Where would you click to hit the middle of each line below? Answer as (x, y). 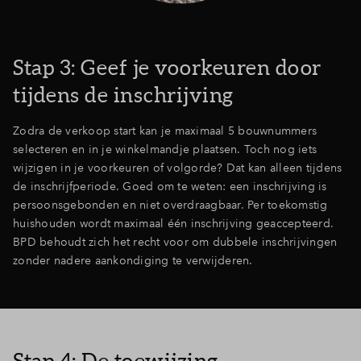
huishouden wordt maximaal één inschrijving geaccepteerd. (173, 223)
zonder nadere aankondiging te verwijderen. (135, 260)
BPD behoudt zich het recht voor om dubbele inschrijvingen (175, 242)
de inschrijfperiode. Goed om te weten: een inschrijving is (170, 186)
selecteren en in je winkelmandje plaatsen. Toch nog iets (165, 149)
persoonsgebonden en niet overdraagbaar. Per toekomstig (170, 205)
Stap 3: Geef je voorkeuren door (167, 67)
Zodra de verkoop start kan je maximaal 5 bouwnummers (165, 131)
